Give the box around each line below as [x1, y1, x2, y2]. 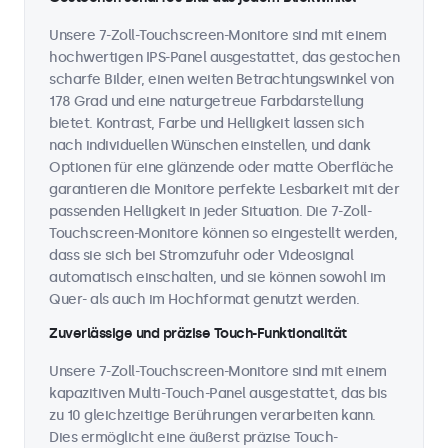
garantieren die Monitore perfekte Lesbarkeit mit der [49, 181, 399, 198]
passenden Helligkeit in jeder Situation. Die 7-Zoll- [49, 203, 371, 220]
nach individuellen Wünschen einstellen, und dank [49, 137, 370, 154]
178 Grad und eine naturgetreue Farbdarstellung [49, 93, 363, 110]
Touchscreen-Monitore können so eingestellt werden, [49, 225, 397, 242]
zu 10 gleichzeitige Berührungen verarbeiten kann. [49, 407, 376, 424]
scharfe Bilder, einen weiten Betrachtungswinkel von [49, 71, 394, 88]
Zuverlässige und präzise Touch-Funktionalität [49, 325, 347, 342]
